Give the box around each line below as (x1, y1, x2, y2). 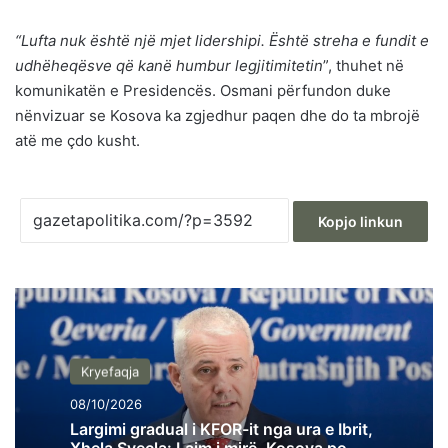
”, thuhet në (323, 55, 404, 75)
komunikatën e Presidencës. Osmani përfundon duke (15, 80, 391, 100)
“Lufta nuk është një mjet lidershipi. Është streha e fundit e (15, 30, 429, 50)
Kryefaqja (81, 363, 139, 380)
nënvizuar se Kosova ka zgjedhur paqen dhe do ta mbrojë (15, 105, 420, 125)
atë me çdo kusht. (15, 130, 140, 150)
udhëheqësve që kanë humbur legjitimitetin (15, 55, 323, 75)
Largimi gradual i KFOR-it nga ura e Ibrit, (70, 419, 373, 440)
